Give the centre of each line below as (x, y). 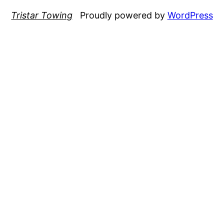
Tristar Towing (42, 15)
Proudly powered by (123, 15)
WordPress (190, 15)
